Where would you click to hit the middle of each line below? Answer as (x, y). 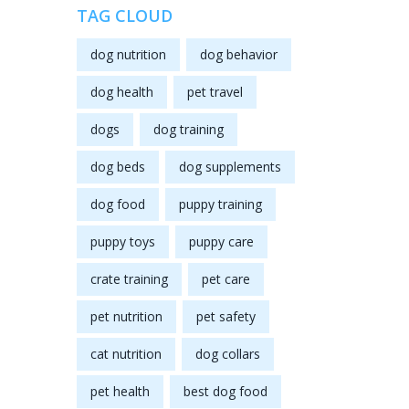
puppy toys (122, 242)
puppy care (221, 242)
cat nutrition (126, 354)
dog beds (117, 167)
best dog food (225, 392)
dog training (188, 130)
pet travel (215, 92)
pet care (225, 279)
